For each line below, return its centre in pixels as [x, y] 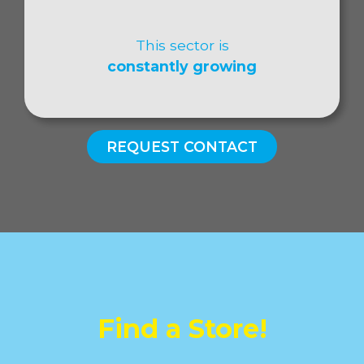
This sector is [182, 45]
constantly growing [182, 67]
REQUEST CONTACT [182, 147]
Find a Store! [182, 329]
